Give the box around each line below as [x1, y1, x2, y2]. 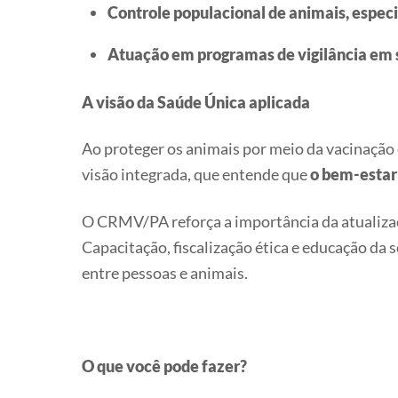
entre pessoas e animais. [82, 262, 248, 283]
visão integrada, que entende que [82, 164, 310, 185]
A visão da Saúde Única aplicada [82, 92, 310, 113]
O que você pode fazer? [82, 355, 247, 376]
